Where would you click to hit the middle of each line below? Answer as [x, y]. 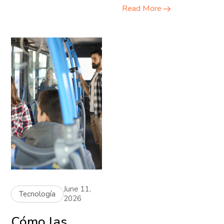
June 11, [77, 189]
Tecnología [37, 194]
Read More [142, 8]
